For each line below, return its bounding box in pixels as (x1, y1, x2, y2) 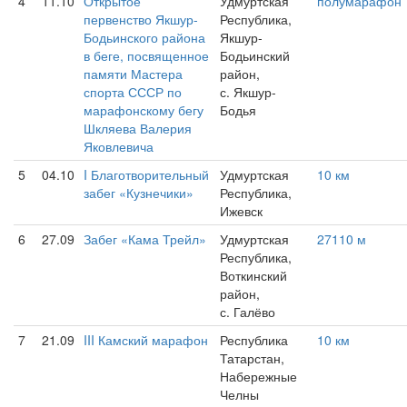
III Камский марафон (84, 331, 208, 349)
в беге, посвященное (84, 46, 209, 65)
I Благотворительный (84, 165, 209, 184)
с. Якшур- (220, 83, 276, 101)
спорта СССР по (84, 83, 182, 101)
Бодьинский (220, 46, 290, 65)
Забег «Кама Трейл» (84, 230, 206, 248)
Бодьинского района (84, 28, 205, 46)
